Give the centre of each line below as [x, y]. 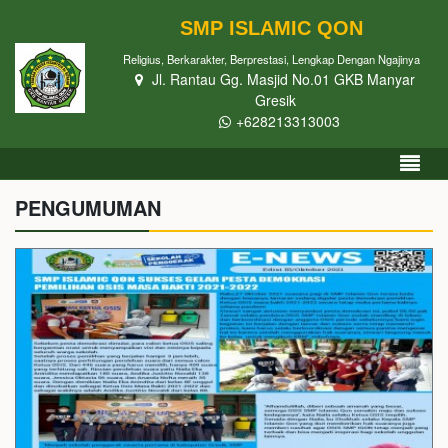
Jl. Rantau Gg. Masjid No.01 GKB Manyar [281, 79]
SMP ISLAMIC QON [271, 28]
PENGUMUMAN [88, 207]
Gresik [275, 100]
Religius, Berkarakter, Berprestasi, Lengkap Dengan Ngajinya [271, 59]
